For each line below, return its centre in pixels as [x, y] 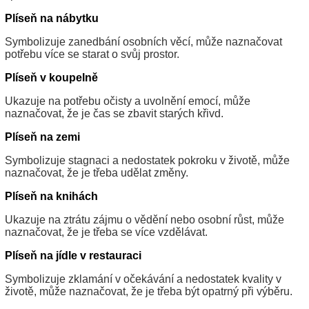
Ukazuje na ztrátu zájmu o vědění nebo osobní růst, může [144, 220]
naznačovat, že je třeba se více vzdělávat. [106, 232]
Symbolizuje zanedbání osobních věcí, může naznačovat [143, 42]
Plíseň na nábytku [52, 19]
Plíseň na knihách [51, 197]
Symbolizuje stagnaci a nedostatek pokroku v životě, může [147, 161]
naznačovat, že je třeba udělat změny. [97, 173]
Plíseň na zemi [42, 137]
